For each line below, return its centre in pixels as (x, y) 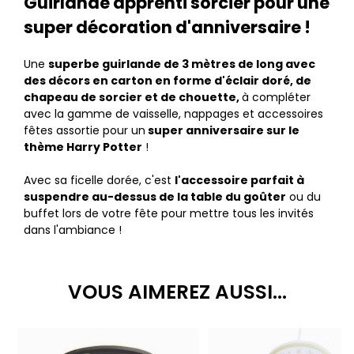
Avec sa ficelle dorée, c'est (99, 181)
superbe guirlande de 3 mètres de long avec (182, 64)
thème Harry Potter (83, 147)
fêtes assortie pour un (85, 131)
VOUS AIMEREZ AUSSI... (177, 292)
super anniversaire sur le (222, 131)
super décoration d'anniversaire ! (167, 28)
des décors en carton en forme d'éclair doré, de (168, 81)
